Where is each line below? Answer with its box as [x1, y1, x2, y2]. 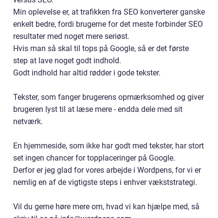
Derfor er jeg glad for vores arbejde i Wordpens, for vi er [13, 165, 201, 175]
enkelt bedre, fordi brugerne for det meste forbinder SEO [13, 19, 203, 29]
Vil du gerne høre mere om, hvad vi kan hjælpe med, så [13, 202, 200, 211]
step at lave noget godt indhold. [13, 56, 121, 65]
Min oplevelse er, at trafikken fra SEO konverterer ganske [13, 7, 205, 17]
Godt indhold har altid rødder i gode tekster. [13, 68, 161, 77]
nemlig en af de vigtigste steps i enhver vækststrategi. [13, 178, 197, 187]
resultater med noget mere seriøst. [13, 32, 129, 41]
